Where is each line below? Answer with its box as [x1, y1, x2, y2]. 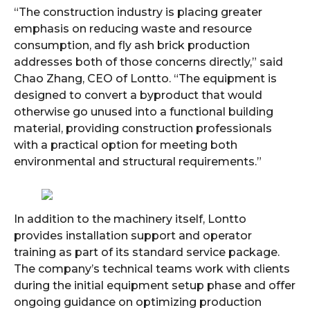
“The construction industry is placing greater [14, 6, 262, 19]
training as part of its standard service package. [14, 246, 280, 259]
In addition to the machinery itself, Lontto [14, 212, 246, 226]
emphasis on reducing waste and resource [14, 22, 252, 35]
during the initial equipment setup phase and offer [14, 279, 295, 292]
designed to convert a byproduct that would [14, 89, 262, 102]
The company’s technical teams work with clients [14, 262, 290, 275]
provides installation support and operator [14, 229, 252, 242]
